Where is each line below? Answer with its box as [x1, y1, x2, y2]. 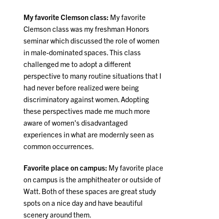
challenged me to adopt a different [23, 59, 131, 69]
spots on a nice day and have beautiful [23, 198, 143, 208]
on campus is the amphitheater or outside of [23, 175, 161, 184]
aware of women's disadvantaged [23, 118, 128, 128]
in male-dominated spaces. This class [23, 47, 141, 57]
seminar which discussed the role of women [23, 36, 160, 45]
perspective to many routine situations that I [23, 71, 162, 81]
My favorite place [109, 163, 164, 173]
